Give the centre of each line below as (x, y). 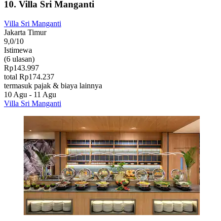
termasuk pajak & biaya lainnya (53, 85)
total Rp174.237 (29, 76)
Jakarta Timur (25, 32)
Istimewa (18, 50)
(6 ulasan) (19, 59)
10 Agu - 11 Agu (30, 94)
